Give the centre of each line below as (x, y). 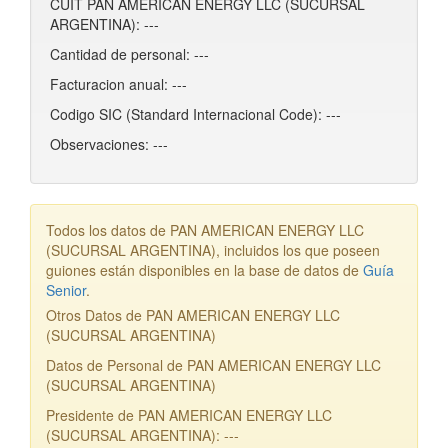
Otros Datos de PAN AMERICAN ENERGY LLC (193, 315)
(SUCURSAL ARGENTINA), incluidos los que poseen (213, 250)
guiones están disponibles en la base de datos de (204, 270)
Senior (66, 290)
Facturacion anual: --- (118, 84)
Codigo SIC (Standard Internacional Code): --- (195, 114)
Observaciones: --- (109, 144)
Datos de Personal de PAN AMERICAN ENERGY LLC (213, 365)
